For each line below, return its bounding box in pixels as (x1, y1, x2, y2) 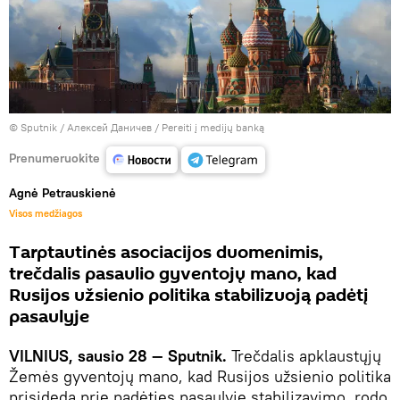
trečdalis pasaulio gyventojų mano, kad (9, 262, 337, 287)
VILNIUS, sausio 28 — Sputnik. (9, 346, 231, 367)
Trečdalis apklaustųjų (231, 346, 381, 367)
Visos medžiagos (9, 207, 82, 221)
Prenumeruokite (9, 149, 100, 166)
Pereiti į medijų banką (162, 121, 264, 135)
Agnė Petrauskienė (9, 185, 116, 202)
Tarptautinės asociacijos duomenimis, (9, 240, 323, 266)
